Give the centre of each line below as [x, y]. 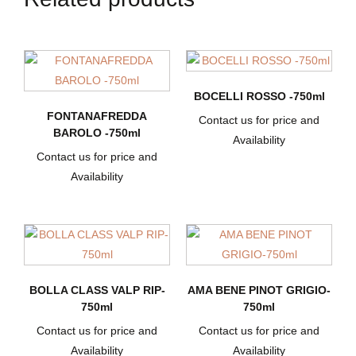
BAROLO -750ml [97, 133]
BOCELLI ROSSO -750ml [259, 97]
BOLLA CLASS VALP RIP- [97, 290]
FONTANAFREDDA [97, 116]
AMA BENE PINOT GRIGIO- [259, 290]
